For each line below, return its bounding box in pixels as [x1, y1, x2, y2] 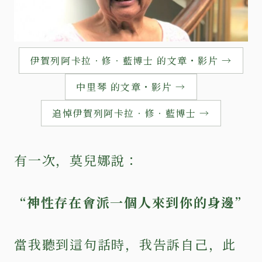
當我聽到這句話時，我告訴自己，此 [14, 235, 237, 253]
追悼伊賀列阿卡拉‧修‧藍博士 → [52, 106, 210, 120]
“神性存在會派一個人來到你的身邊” [20, 192, 242, 211]
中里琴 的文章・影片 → [76, 80, 186, 94]
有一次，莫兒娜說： [14, 150, 139, 169]
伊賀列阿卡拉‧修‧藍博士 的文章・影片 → [30, 53, 232, 67]
